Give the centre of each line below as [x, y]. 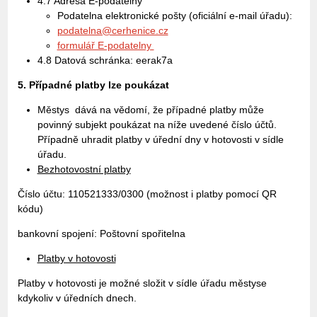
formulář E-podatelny [105, 45]
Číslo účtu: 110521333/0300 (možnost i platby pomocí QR [147, 194]
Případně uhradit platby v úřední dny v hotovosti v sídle [160, 139]
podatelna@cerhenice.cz [113, 30]
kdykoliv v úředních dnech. [77, 298]
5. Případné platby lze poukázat [93, 85]
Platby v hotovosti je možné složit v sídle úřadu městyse [142, 283]
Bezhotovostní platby [84, 169]
